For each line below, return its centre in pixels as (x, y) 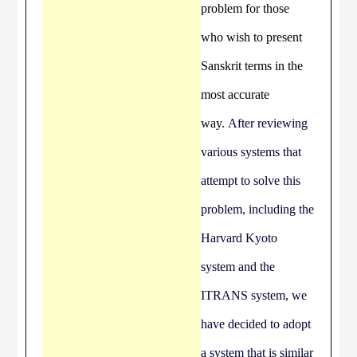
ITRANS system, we (254, 295)
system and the (238, 267)
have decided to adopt (256, 324)
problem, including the (258, 209)
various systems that (251, 152)
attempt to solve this (251, 180)
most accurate (235, 94)
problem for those (245, 8)
